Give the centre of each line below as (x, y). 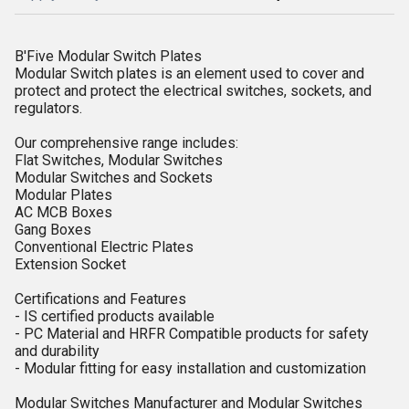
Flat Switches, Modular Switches (119, 160)
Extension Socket (70, 264)
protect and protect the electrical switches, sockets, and (193, 91)
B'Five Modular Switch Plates (108, 56)
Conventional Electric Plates (104, 247)
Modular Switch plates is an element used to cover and (189, 73)
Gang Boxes (53, 230)
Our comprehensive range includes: (126, 143)
